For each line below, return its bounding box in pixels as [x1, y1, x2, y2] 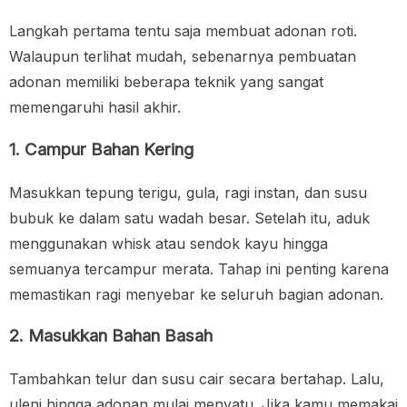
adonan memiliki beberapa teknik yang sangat [9, 73, 323, 92]
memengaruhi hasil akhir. [9, 98, 181, 117]
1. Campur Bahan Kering [9, 138, 194, 160]
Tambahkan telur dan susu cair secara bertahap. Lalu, [9, 369, 384, 388]
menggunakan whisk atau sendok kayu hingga [9, 233, 328, 253]
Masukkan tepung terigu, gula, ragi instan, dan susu [9, 183, 367, 202]
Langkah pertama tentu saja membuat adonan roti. [9, 22, 357, 41]
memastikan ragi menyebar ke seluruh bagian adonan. [9, 284, 383, 303]
